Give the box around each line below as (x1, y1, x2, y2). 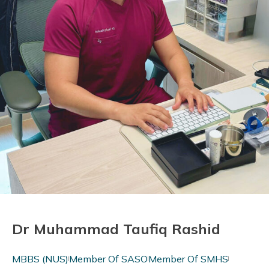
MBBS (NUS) (12, 253, 68, 265)
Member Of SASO (69, 253, 148, 265)
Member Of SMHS (148, 253, 228, 265)
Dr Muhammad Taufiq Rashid (12, 220, 220, 238)
